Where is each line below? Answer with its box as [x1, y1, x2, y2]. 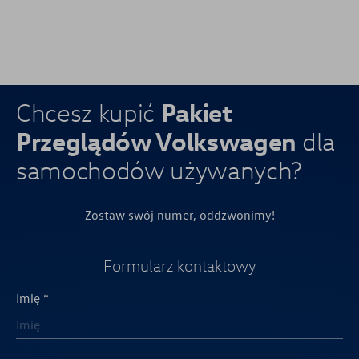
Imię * [16, 290, 50, 307]
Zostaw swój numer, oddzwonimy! [84, 207, 275, 224]
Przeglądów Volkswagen [16, 125, 296, 157]
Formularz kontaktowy [103, 256, 256, 276]
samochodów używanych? [16, 155, 302, 186]
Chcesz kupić [16, 97, 161, 128]
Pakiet [160, 96, 232, 128]
